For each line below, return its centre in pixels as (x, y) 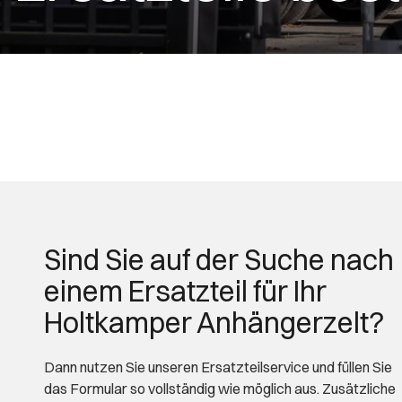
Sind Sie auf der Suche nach (219, 260)
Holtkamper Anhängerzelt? (214, 323)
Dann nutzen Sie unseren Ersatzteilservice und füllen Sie (218, 367)
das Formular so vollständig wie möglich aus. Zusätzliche (220, 389)
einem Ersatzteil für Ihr (185, 291)
